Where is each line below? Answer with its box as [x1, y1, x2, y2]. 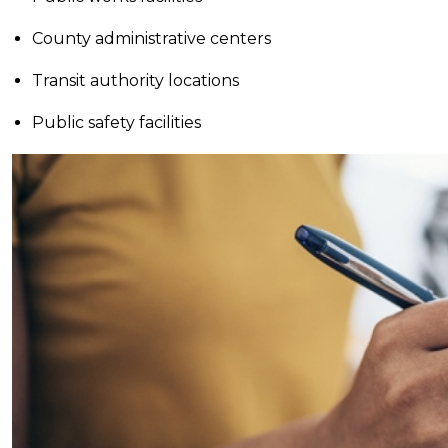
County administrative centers [32, 29, 271, 49]
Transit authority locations [32, 71, 239, 91]
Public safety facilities [32, 113, 201, 133]
